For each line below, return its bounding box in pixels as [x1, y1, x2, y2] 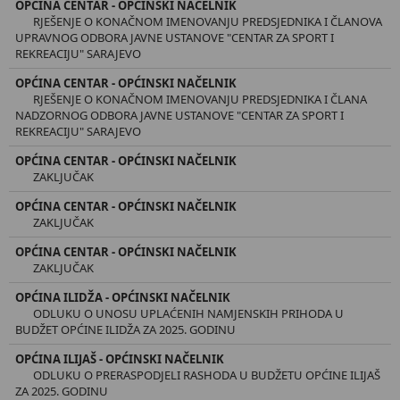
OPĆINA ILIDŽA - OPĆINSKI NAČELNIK [15, 288, 230, 305]
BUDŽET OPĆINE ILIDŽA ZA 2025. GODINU [15, 321, 236, 337]
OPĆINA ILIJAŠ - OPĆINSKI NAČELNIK [15, 350, 224, 367]
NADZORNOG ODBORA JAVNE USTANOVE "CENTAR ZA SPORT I [15, 106, 344, 123]
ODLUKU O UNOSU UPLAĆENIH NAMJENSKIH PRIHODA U [33, 304, 344, 321]
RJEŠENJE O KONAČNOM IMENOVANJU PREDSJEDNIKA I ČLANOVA [33, 12, 382, 29]
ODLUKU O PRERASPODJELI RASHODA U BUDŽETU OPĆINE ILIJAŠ [33, 366, 380, 383]
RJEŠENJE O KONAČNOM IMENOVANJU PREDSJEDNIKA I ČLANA [33, 90, 367, 107]
